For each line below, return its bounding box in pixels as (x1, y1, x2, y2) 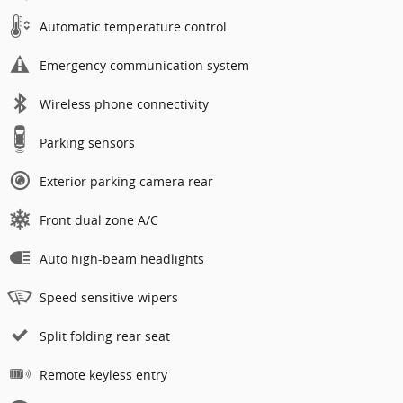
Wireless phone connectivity (40, 94, 209, 112)
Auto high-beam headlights (40, 249, 204, 267)
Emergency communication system (40, 56, 249, 74)
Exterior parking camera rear (40, 172, 213, 190)
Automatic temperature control (40, 17, 227, 35)
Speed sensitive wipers (40, 288, 178, 306)
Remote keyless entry (40, 365, 167, 383)
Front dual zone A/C (40, 210, 158, 228)
